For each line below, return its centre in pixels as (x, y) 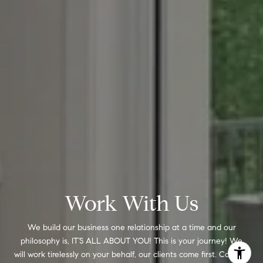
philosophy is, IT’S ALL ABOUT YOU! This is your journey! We (131, 241)
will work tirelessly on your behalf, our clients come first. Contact (131, 254)
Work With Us (131, 203)
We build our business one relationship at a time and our (131, 227)
